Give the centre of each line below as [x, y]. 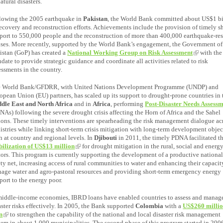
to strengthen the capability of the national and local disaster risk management [115, 214]
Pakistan [96, 18]
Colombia [150, 206]
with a [174, 206]
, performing [128, 104]
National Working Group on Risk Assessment [130, 52]
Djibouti [107, 137]
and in [83, 104]
